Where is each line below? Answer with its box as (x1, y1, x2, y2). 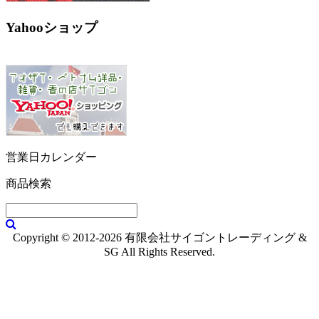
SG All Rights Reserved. (104, 245, 215, 258)
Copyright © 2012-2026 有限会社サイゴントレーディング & (12, 231, 307, 244)
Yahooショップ (6, 19, 98, 35)
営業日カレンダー (6, 150, 97, 163)
